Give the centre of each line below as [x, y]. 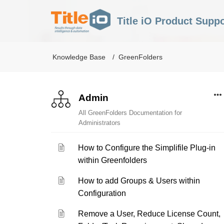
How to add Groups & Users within [139, 181]
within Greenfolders [113, 160]
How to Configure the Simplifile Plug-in [147, 148]
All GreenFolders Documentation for [130, 113]
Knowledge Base [79, 57]
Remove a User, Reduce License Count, [149, 214]
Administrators [99, 123]
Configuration [102, 193]
